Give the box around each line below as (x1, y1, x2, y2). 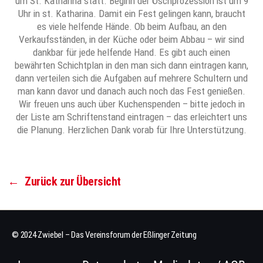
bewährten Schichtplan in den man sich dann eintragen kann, (15, 59, 248, 72)
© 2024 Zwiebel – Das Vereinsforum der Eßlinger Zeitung (12, 230, 197, 241)
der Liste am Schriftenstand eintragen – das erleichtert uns (16, 111, 247, 123)
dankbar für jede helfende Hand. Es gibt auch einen (33, 46, 230, 59)
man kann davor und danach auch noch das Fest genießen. (18, 85, 245, 97)
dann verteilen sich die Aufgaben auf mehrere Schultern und (15, 72, 248, 85)
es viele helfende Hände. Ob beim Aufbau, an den (36, 21, 227, 33)
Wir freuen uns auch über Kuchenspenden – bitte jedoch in (18, 98, 245, 110)
